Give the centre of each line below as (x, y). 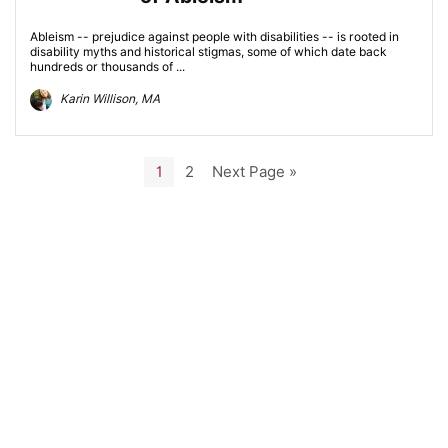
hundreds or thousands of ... (107, 66)
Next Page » (254, 171)
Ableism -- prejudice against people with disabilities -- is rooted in (214, 36)
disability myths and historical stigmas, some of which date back (208, 51)
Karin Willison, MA (108, 99)
